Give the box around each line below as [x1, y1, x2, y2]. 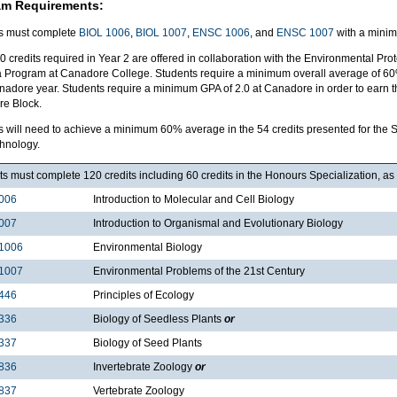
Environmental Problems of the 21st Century [93, 264, 305, 277]
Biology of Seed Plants [93, 336, 202, 349]
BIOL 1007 [136, 26, 187, 39]
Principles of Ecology [93, 288, 194, 301]
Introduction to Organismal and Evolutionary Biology [93, 216, 343, 230]
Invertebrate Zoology [93, 360, 195, 373]
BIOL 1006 [79, 26, 130, 39]
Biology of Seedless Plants [93, 312, 224, 325]
